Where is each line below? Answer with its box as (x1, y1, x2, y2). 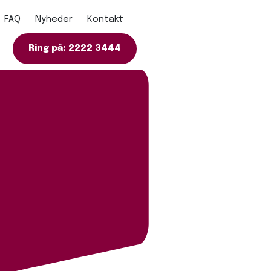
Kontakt (87, 15, 123, 24)
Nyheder (35, 15, 73, 24)
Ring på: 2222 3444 (28, 44, 121, 53)
